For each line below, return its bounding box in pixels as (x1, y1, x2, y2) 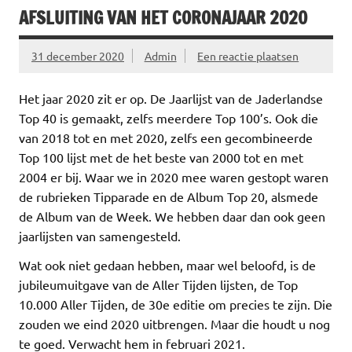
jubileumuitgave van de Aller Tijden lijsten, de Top (19, 277, 298, 293)
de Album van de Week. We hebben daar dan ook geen (19, 208, 325, 225)
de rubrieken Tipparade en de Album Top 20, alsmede (19, 189, 318, 205)
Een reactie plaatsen (197, 49, 299, 64)
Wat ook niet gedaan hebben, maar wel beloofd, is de (19, 257, 316, 273)
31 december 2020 (31, 49, 124, 64)
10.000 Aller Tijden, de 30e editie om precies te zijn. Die (19, 296, 332, 313)
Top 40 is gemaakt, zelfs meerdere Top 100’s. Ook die (19, 110, 318, 126)
